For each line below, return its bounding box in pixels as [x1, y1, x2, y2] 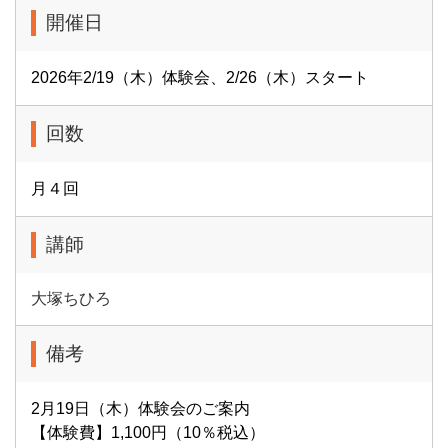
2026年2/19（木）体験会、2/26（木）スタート [31, 69, 369, 86]
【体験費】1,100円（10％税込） [31, 424, 281, 441]
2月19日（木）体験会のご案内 [31, 400, 250, 417]
